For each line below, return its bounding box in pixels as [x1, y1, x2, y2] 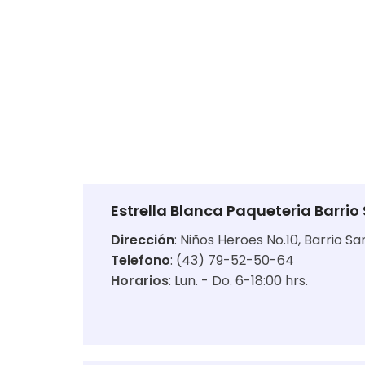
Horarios [111, 271, 169, 290]
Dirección [111, 231, 174, 249]
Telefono [111, 251, 170, 270]
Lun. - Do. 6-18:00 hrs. [174, 271, 308, 290]
